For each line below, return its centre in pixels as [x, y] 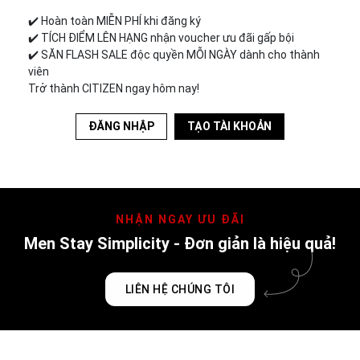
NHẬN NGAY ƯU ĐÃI [180, 219]
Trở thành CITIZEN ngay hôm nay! [114, 88]
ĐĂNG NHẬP [121, 126]
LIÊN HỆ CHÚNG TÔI [180, 289]
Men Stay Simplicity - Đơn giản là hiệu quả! [180, 243]
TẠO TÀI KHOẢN [229, 126]
